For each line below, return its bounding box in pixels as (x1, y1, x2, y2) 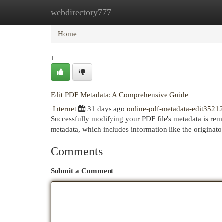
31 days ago (87, 105, 125, 112)
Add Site (168, 8, 195, 16)
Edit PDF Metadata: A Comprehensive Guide (51, 91, 188, 99)
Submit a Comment (51, 167, 113, 175)
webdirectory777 (51, 7, 111, 17)
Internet (53, 105, 76, 112)
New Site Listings (99, 8, 153, 16)
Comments (51, 145, 103, 158)
